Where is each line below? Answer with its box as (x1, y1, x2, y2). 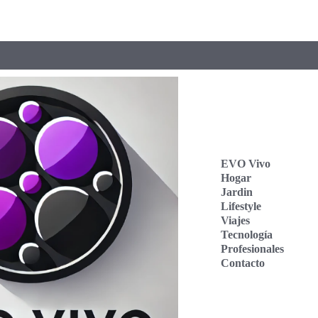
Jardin (221, 186, 253, 199)
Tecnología (221, 229, 273, 241)
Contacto (221, 257, 265, 270)
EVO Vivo (221, 158, 271, 170)
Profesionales (221, 243, 285, 256)
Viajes (221, 214, 251, 227)
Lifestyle (221, 200, 262, 213)
